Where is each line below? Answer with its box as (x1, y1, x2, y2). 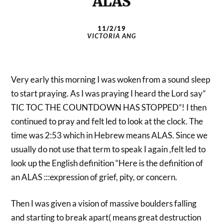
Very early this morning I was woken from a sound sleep (11, 74, 211, 85)
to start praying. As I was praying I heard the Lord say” (11, 88, 206, 99)
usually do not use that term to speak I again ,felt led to (11, 143, 206, 154)
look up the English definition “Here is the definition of (11, 157, 204, 168)
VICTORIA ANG (87, 32, 136, 40)
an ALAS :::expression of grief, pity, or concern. (11, 171, 178, 182)
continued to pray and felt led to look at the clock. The (11, 115, 204, 126)
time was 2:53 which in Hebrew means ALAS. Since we (11, 129, 208, 140)
